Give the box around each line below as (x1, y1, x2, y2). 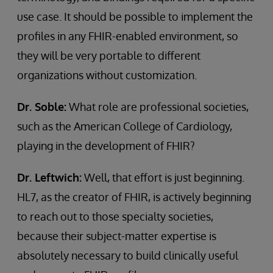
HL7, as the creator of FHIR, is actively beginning (17, 190, 251, 204)
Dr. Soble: (17, 100, 66, 113)
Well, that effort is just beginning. (82, 171, 244, 184)
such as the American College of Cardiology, (17, 119, 232, 133)
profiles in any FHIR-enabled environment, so (17, 29, 238, 43)
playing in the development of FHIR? (17, 139, 195, 152)
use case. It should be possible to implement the (17, 10, 253, 23)
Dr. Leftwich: (17, 171, 82, 184)
